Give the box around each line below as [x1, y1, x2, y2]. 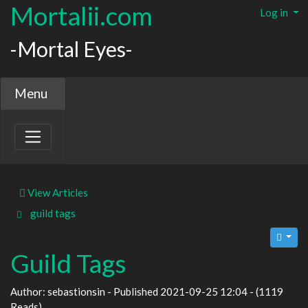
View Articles [25, 186, 88, 199]
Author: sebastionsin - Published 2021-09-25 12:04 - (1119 [10, 285, 283, 298]
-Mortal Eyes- [10, 36, 133, 61]
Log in [260, 6, 291, 19]
